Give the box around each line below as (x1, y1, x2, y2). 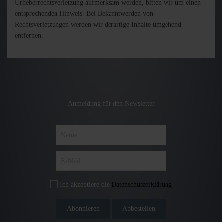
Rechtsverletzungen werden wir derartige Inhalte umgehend (15, 21, 181, 28)
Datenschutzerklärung (111, 181, 172, 188)
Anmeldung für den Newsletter (67, 100, 155, 107)
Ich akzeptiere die (58, 181, 111, 188)
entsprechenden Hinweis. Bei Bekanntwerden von (15, 10, 153, 17)
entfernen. (15, 32, 43, 39)
